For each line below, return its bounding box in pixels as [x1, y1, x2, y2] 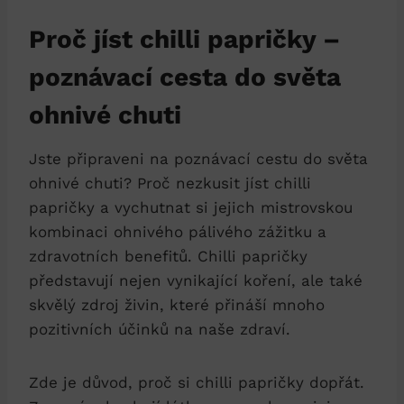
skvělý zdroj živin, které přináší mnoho [29, 295, 325, 314]
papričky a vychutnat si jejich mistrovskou [29, 197, 353, 216]
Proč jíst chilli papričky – [29, 23, 340, 54]
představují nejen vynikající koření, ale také [29, 271, 363, 289]
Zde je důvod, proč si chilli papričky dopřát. [29, 372, 364, 391]
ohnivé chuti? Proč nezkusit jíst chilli [29, 173, 311, 192]
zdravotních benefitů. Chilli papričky [29, 246, 308, 265]
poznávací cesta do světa [29, 61, 341, 92]
